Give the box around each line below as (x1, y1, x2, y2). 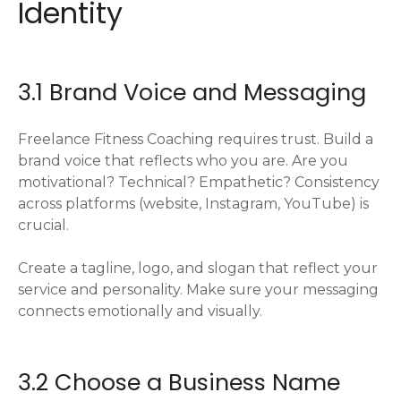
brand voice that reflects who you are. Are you (18, 151, 348, 169)
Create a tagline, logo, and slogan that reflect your (18, 259, 378, 277)
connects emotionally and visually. (18, 302, 262, 320)
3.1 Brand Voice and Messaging (18, 75, 366, 108)
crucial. (18, 216, 69, 234)
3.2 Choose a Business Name (18, 365, 340, 398)
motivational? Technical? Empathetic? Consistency (18, 173, 380, 191)
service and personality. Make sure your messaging (18, 280, 379, 298)
